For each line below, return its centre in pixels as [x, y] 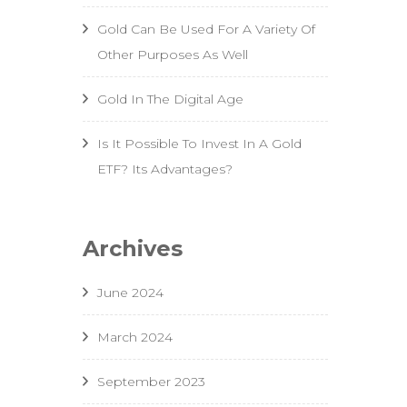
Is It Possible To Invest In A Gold [199, 144]
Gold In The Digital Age [170, 99]
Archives [133, 249]
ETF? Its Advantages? [165, 169]
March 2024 [135, 338]
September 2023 [151, 382]
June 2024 [130, 293]
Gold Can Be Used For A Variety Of [206, 30]
